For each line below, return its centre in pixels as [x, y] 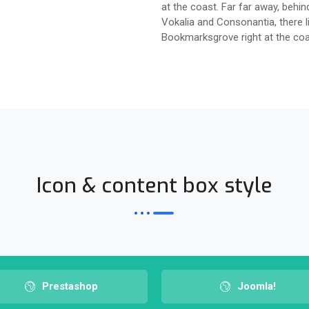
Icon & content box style [154, 186]
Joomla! [256, 286]
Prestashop [70, 286]
